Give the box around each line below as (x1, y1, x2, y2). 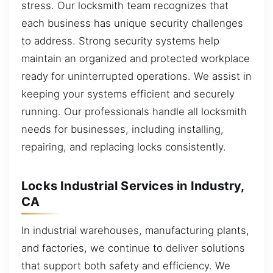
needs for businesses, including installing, (21, 123, 224, 136)
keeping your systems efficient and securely (21, 88, 235, 101)
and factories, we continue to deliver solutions (21, 242, 245, 255)
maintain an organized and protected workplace (21, 52, 250, 65)
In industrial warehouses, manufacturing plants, (21, 224, 249, 237)
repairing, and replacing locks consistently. (21, 141, 226, 154)
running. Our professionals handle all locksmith (21, 105, 247, 118)
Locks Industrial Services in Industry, (21, 178, 244, 193)
